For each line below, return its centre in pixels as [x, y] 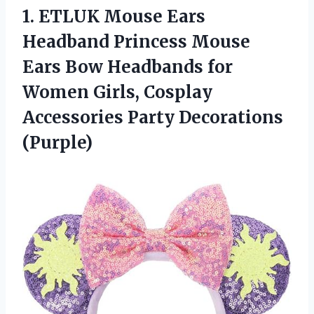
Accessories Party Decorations [153, 117]
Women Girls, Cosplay [117, 92]
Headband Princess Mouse [136, 41]
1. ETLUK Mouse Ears [114, 16]
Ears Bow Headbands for [128, 67]
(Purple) [57, 142]
